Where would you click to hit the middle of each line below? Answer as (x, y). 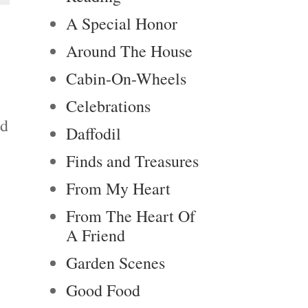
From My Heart (118, 188)
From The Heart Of (131, 216)
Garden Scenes (115, 263)
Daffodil (93, 133)
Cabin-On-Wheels (126, 78)
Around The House (129, 51)
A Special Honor (122, 23)
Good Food (103, 290)
